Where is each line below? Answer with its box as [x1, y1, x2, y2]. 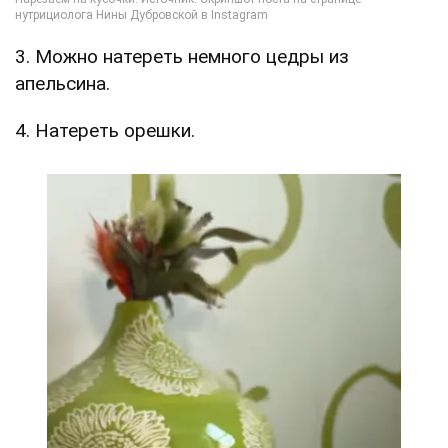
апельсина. [15, 72, 110, 96]
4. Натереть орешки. [15, 119, 195, 143]
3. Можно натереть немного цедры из [15, 45, 349, 69]
